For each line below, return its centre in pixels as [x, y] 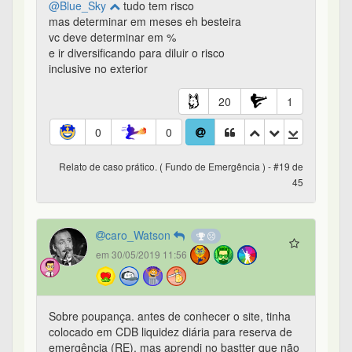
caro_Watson [139, 235]
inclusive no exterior [98, 69]
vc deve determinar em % [112, 37]
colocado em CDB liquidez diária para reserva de [170, 332]
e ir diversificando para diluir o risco [137, 53]
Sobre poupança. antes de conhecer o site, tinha [170, 316]
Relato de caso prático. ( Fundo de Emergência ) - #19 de [181, 167]
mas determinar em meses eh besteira [145, 22]
